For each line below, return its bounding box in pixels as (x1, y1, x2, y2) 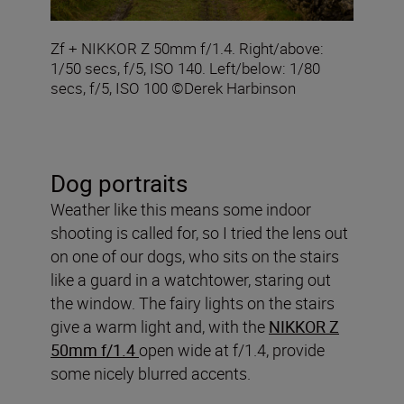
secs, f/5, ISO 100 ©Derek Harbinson (50, 77, 296, 98)
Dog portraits (50, 167, 188, 199)
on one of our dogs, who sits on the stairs (50, 244, 339, 267)
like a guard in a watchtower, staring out (50, 268, 331, 290)
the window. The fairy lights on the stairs (50, 291, 335, 314)
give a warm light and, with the (50, 315, 269, 337)
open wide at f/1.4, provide (139, 338, 325, 361)
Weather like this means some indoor (50, 197, 311, 220)
